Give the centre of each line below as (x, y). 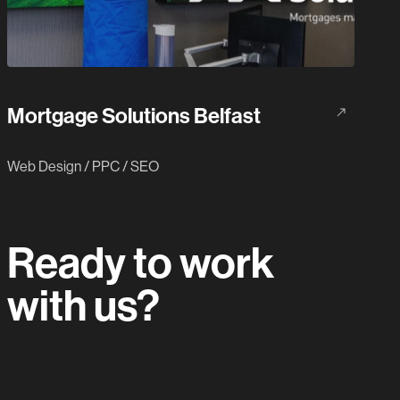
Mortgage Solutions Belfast (134, 117)
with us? (83, 307)
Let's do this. (122, 350)
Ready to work (141, 264)
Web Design (44, 167)
